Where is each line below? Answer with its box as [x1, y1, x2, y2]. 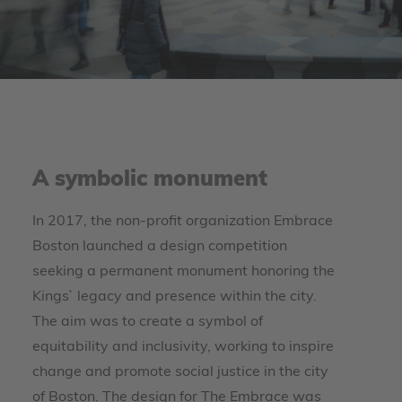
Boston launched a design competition [32, 240, 287, 254]
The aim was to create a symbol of [32, 315, 263, 329]
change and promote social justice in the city [32, 365, 328, 380]
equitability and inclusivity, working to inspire [32, 340, 334, 354]
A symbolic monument [32, 170, 267, 191]
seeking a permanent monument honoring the [32, 265, 335, 279]
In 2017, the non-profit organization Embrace [32, 214, 333, 229]
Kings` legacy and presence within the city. [32, 290, 317, 304]
